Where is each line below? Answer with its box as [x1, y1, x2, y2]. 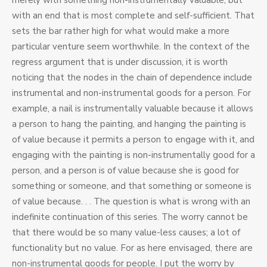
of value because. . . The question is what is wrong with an [12, 195, 250, 208]
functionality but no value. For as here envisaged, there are [12, 242, 253, 254]
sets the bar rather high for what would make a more [12, 25, 229, 38]
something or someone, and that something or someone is [12, 180, 252, 193]
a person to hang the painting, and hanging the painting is [12, 118, 246, 131]
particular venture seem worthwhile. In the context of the [12, 41, 250, 53]
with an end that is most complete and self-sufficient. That [12, 10, 254, 22]
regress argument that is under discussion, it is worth [12, 56, 228, 69]
